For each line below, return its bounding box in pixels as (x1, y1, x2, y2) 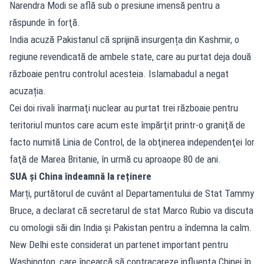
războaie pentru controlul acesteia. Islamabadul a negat (9, 67, 229, 80)
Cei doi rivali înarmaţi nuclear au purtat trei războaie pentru (9, 101, 238, 114)
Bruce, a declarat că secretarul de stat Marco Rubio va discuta (9, 204, 253, 216)
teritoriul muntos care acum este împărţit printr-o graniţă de (9, 118, 245, 131)
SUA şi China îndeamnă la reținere (9, 170, 151, 182)
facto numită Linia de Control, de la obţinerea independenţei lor (9, 136, 255, 148)
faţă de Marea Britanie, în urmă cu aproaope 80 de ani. (9, 153, 221, 165)
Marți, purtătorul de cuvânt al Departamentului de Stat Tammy (9, 187, 254, 199)
